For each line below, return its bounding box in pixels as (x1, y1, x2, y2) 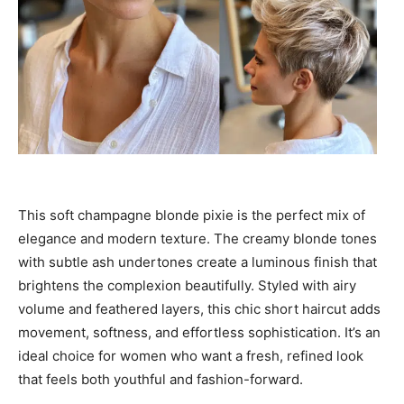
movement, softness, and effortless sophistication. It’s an (18, 324, 381, 342)
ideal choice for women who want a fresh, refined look (18, 347, 363, 365)
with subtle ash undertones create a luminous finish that (18, 253, 377, 271)
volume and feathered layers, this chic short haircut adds (18, 300, 381, 318)
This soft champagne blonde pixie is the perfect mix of (18, 207, 365, 225)
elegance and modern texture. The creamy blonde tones (18, 230, 377, 248)
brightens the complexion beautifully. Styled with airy (18, 277, 356, 295)
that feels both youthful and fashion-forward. (18, 371, 303, 389)
